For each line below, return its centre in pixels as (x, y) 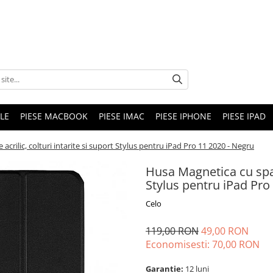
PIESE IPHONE (183, 116)
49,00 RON (225, 231)
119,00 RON (172, 231)
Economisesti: (179, 244)
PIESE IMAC (122, 116)
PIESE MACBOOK (54, 116)
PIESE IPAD (244, 116)
